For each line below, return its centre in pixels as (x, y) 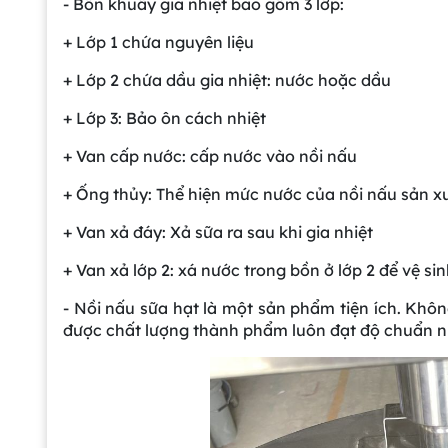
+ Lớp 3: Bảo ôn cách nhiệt (164, 118)
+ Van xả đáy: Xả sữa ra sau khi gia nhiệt (218, 232)
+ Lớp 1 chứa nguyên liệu (158, 42)
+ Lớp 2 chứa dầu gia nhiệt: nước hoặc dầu (227, 80)
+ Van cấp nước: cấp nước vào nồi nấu (210, 156)
